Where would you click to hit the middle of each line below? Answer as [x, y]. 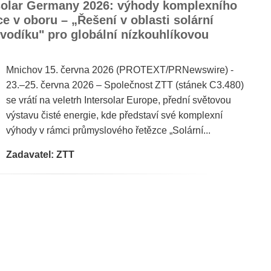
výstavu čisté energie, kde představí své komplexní [114, 115]
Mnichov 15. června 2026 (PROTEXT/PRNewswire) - [120, 70]
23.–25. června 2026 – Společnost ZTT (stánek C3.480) [125, 85]
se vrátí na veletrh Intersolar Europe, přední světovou [119, 100]
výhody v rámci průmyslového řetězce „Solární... [108, 130]
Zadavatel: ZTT [40, 155]
